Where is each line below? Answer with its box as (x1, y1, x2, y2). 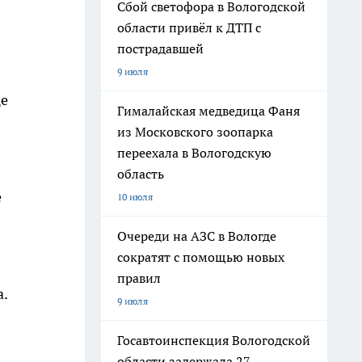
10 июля (117, 191, 153, 203)
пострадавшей (117, 40, 204, 57)
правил (117, 270, 161, 286)
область (117, 166, 164, 182)
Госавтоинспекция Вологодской (117, 332, 310, 348)
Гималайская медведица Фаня (117, 103, 300, 119)
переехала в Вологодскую (117, 145, 271, 161)
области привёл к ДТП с (117, 19, 261, 36)
